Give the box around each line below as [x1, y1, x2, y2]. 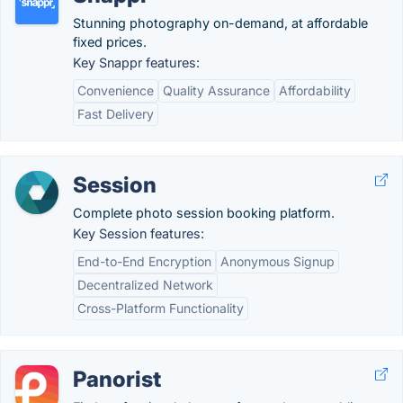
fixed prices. [73, 34, 147, 49]
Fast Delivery [77, 106, 154, 121]
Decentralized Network [77, 277, 213, 292]
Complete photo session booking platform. [73, 205, 335, 220]
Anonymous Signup [220, 254, 335, 269]
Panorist [73, 366, 161, 392]
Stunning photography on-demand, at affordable [73, 15, 368, 31]
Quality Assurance [163, 83, 270, 98]
